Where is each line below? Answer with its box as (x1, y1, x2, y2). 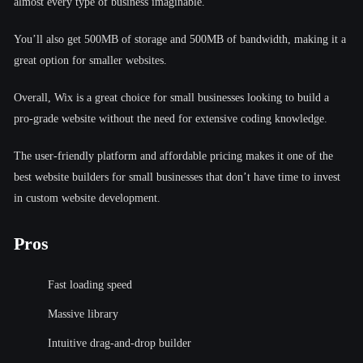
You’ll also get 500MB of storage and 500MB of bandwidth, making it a (14, 32, 346, 45)
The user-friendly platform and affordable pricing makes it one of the (14, 149, 333, 162)
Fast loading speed (48, 278, 132, 291)
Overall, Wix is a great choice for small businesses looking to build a (14, 91, 329, 104)
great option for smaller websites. (14, 53, 167, 66)
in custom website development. (14, 191, 160, 204)
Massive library (48, 307, 118, 320)
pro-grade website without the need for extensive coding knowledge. (14, 112, 327, 125)
